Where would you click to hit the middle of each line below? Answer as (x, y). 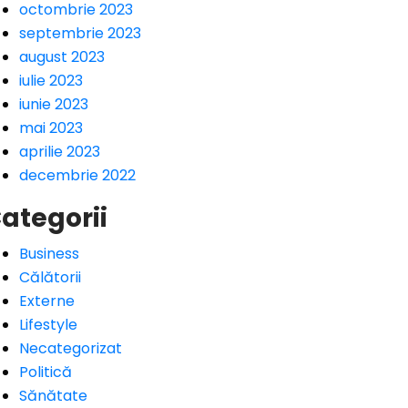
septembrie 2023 (80, 33)
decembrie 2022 (77, 175)
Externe (47, 301)
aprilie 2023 (60, 152)
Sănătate (53, 396)
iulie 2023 (51, 81)
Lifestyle (48, 325)
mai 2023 (51, 128)
